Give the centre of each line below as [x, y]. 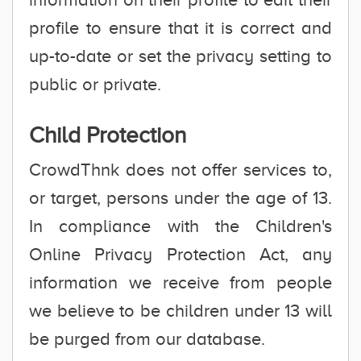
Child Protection [108, 135]
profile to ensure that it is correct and [180, 28]
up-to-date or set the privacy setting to [180, 56]
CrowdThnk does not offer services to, [180, 170]
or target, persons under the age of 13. [180, 198]
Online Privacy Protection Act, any [180, 254]
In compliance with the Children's [180, 226]
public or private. [95, 84]
